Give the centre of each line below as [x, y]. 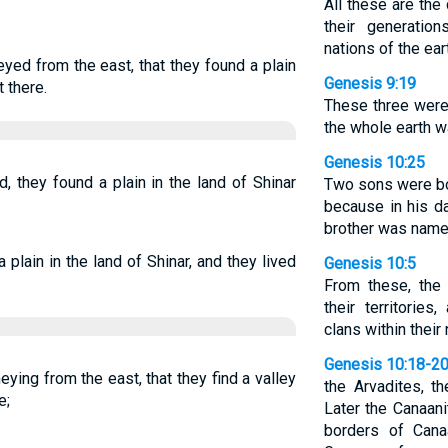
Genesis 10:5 [369, 263]
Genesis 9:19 [369, 83]
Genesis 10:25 [374, 162]
